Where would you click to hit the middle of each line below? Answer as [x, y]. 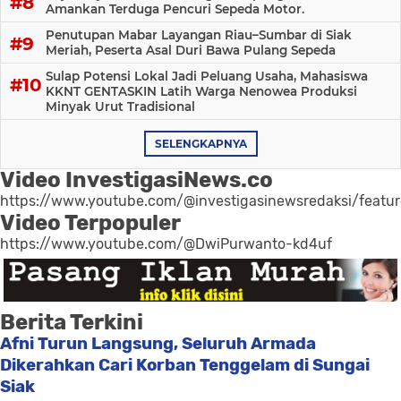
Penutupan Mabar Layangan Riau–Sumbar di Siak [199, 35]
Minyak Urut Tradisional [120, 107]
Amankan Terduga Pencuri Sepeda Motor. [175, 9]
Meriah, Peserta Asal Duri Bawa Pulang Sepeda [191, 51]
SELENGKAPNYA [200, 144]
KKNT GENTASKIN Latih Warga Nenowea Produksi [201, 92]
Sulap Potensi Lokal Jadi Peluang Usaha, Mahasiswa [207, 77]
